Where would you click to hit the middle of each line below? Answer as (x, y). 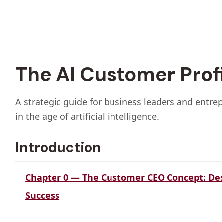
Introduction (58, 147)
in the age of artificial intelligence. (87, 116)
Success (43, 195)
